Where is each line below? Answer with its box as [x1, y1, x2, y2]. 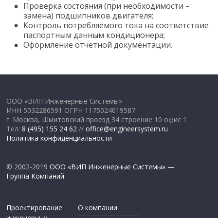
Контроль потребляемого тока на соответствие [23, 20, 209, 31]
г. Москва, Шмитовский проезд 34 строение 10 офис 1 [6, 115, 187, 124]
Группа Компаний [6, 171, 65, 181]
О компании [78, 203, 118, 212]
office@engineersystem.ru [86, 124, 168, 133]
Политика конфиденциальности [6, 133, 112, 143]
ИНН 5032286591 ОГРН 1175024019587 [6, 106, 136, 115]
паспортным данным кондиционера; [23, 30, 165, 40]
